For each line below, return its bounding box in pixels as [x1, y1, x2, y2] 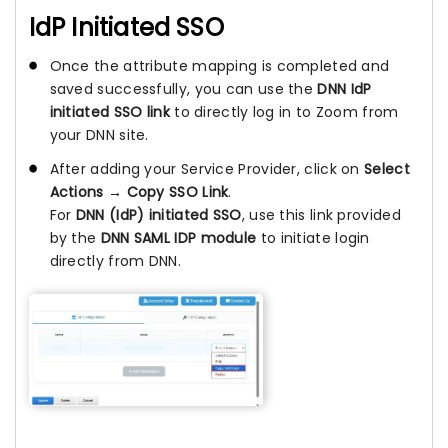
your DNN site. [49, 124, 149, 145]
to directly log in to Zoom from [169, 101, 399, 122]
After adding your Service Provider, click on [49, 158, 364, 179]
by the [49, 227, 101, 248]
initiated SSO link [49, 101, 170, 122]
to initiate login [256, 227, 370, 248]
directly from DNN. [49, 250, 181, 271]
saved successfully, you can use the [49, 78, 318, 99]
